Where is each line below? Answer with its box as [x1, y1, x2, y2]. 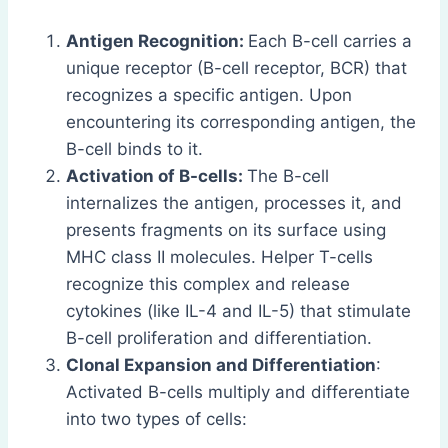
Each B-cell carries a [248, 30, 412, 51]
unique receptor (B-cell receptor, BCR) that [66, 57, 407, 78]
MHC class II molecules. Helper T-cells [66, 246, 373, 267]
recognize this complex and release [66, 273, 350, 294]
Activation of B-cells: [66, 165, 247, 186]
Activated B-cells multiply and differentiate [66, 381, 410, 402]
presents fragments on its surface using [66, 219, 386, 240]
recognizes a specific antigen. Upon [66, 84, 352, 105]
